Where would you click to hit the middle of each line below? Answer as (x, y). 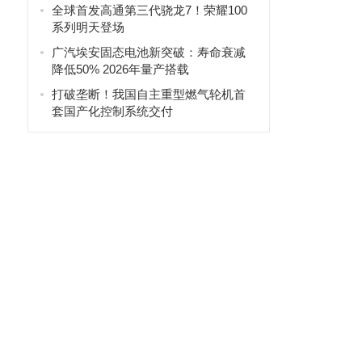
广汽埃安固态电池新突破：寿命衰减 (148, 52)
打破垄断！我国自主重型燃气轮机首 (148, 94)
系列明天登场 (88, 27)
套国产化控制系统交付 (112, 111)
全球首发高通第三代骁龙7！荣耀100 (149, 10)
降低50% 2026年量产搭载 (120, 69)
